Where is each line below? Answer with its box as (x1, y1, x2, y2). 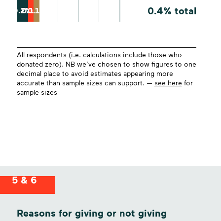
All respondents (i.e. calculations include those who (16, 51, 182, 60)
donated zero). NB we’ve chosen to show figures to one (16, 60, 196, 69)
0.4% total (147, 4, 197, 17)
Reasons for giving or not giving (16, 207, 167, 220)
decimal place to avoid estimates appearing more (16, 70, 173, 78)
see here (154, 79, 182, 88)
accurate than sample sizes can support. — (16, 79, 154, 88)
